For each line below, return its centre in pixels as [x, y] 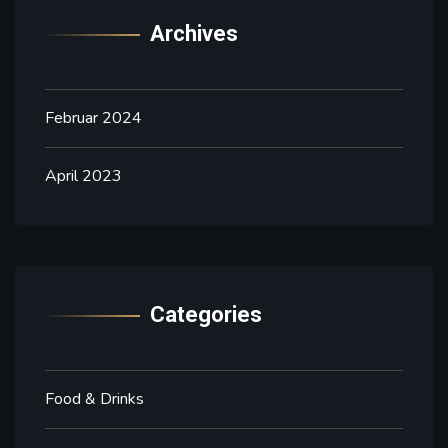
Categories [206, 314]
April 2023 [83, 175]
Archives [194, 33]
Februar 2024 [93, 117]
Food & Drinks [94, 398]
